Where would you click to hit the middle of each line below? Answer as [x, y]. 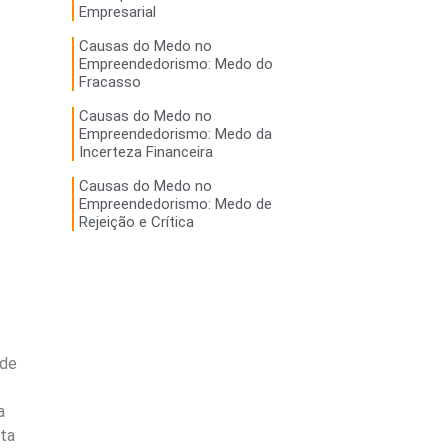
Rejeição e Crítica [136, 222]
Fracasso [109, 82]
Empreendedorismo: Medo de [175, 204]
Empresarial [117, 12]
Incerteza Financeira [145, 152]
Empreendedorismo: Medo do [175, 64]
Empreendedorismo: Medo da [175, 134]
